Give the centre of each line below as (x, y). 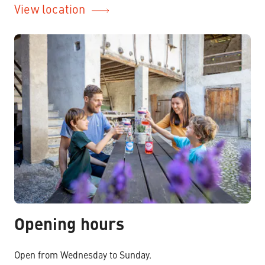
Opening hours (69, 226)
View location (50, 10)
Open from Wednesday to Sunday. (83, 256)
